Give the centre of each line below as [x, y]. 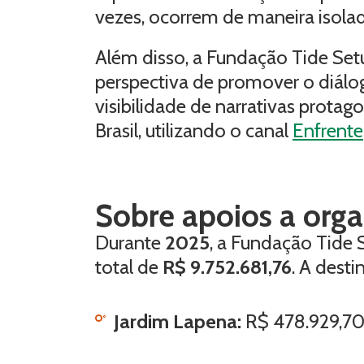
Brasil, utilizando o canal [194, 130]
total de [129, 267]
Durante [130, 243]
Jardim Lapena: [180, 321]
